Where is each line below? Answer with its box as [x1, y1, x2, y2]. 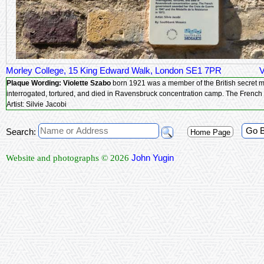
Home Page [188, 128, 233, 137]
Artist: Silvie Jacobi [6, 100, 67, 109]
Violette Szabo [63, 79, 111, 88]
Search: [6, 127, 36, 137]
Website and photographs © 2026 [6, 153, 131, 163]
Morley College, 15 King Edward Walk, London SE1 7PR [6, 65, 222, 76]
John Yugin [131, 153, 174, 163]
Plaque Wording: [6, 79, 63, 88]
